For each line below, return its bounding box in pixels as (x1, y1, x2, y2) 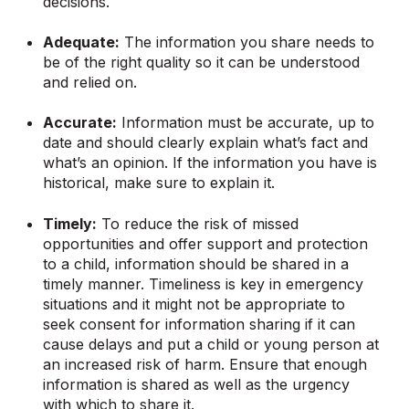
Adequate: (43, 33, 121, 51)
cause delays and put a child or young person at (43, 334, 380, 353)
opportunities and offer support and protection (43, 234, 369, 253)
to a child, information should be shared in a (43, 254, 350, 273)
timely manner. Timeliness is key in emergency (43, 274, 364, 293)
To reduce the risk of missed (97, 214, 299, 233)
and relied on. (43, 73, 142, 91)
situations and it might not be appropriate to (43, 294, 346, 313)
